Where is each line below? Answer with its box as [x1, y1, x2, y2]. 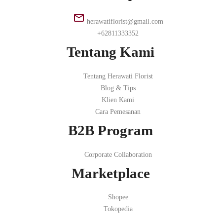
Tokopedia [103, 205, 133, 213]
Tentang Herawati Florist [83, 72, 153, 80]
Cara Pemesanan [95, 108, 141, 115]
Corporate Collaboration [84, 150, 152, 158]
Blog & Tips [100, 84, 136, 92]
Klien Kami [102, 96, 134, 104]
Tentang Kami [67, 44, 154, 60]
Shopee [108, 193, 128, 201]
